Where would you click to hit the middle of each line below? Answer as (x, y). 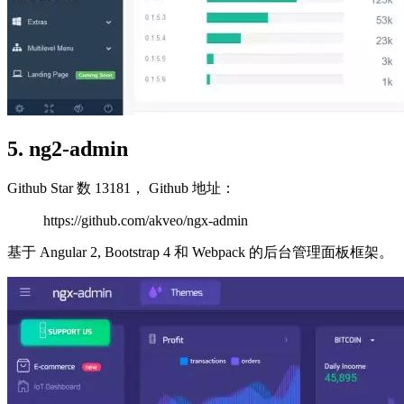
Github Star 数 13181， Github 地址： (121, 188)
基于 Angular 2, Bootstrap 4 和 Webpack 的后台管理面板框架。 (200, 252)
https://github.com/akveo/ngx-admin (146, 220)
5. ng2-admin (68, 149)
